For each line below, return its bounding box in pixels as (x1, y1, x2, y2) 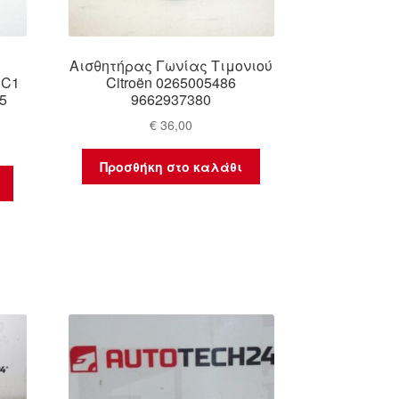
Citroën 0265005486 (106, 71, 237, 93)
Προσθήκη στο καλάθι (100, 158, 243, 176)
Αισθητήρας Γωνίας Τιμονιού (69, 54, 273, 76)
